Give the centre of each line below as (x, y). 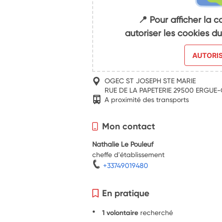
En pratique (126, 193)
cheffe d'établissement (129, 154)
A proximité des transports (147, 99)
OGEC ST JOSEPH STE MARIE (150, 81)
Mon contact (129, 126)
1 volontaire (120, 212)
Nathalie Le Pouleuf (123, 144)
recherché (157, 212)
